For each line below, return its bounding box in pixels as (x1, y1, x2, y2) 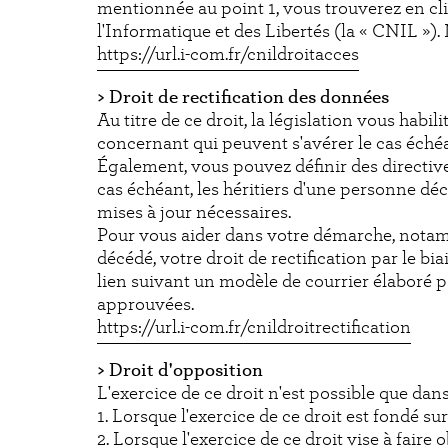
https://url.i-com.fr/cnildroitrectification (97, 318, 411, 338)
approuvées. (97, 295, 194, 315)
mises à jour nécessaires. (97, 203, 291, 223)
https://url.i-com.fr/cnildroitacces (97, 45, 359, 65)
